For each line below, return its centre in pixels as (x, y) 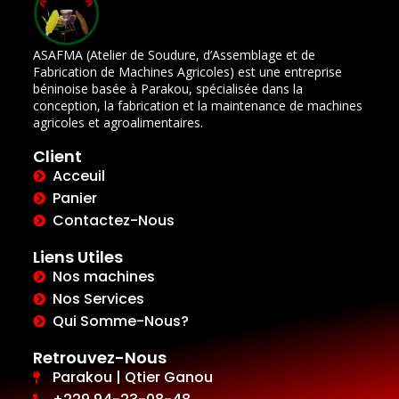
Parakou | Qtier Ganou (133, 378)
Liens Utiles (77, 257)
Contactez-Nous (114, 221)
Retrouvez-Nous (99, 358)
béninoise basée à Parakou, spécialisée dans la (167, 89)
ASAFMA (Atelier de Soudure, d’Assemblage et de (174, 55)
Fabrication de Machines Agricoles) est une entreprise (187, 72)
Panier (75, 199)
